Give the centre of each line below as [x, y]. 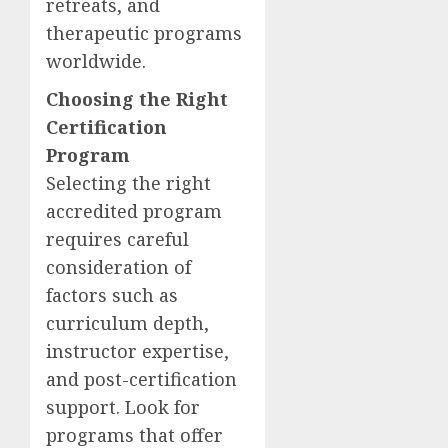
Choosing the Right [137, 99]
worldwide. [96, 61]
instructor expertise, [137, 351]
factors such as [112, 295]
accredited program [134, 211]
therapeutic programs [144, 33]
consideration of [118, 267]
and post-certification [141, 379]
